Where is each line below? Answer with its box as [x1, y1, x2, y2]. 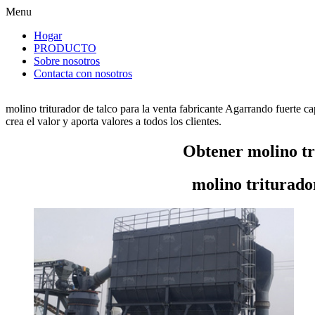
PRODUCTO [34, 42, 96, 54]
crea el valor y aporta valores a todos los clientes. [6, 115, 221, 127]
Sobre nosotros [34, 55, 100, 67]
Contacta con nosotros [34, 67, 132, 79]
